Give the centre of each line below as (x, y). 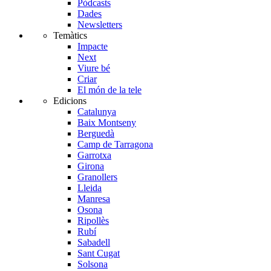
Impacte (93, 47)
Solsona (93, 264)
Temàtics (70, 36)
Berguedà (96, 134)
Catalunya (97, 112)
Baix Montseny (107, 123)
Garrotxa (94, 155)
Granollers (97, 177)
